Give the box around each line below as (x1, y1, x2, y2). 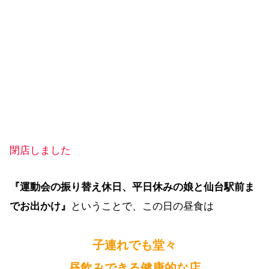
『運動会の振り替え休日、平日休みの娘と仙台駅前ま (10, 181, 255, 193)
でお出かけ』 (10, 201, 71, 213)
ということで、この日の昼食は (71, 201, 214, 213)
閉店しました (10, 145, 71, 157)
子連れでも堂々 (92, 238, 177, 252)
